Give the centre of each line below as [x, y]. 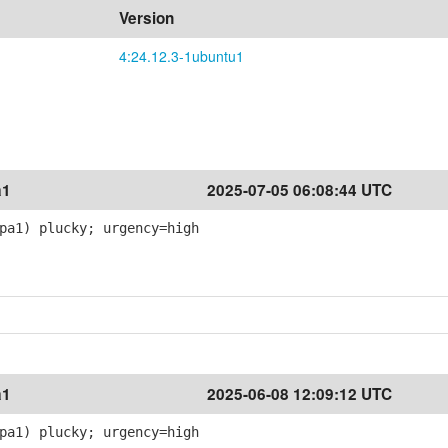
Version [146, 18]
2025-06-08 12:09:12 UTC [299, 394]
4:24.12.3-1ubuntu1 [181, 56]
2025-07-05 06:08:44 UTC [299, 190]
